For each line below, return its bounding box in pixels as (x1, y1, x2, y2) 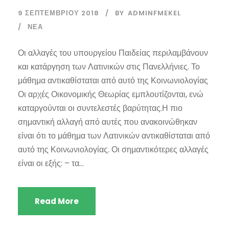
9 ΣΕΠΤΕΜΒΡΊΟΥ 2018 (18, 8, 99, 18)
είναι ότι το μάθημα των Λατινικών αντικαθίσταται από (18, 129, 210, 142)
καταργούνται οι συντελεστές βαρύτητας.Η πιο (18, 102, 182, 114)
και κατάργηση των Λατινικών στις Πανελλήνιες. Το (18, 60, 200, 73)
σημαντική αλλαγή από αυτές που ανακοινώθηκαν (18, 116, 197, 128)
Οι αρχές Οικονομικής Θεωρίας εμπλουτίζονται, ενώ (18, 88, 203, 100)
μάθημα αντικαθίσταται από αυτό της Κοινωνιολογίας (18, 74, 208, 86)
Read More (35, 195, 79, 207)
